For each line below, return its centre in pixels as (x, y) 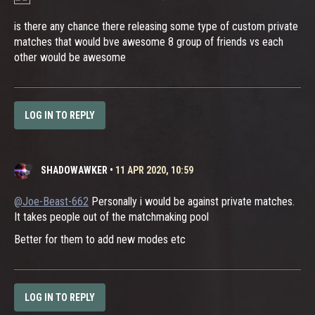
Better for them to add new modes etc (100, 239)
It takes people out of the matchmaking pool (111, 217)
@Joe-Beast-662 (51, 201)
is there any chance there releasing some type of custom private (156, 26)
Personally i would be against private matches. (192, 201)
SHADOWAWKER (74, 170)
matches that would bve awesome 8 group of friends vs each (149, 42)
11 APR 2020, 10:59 (154, 170)
